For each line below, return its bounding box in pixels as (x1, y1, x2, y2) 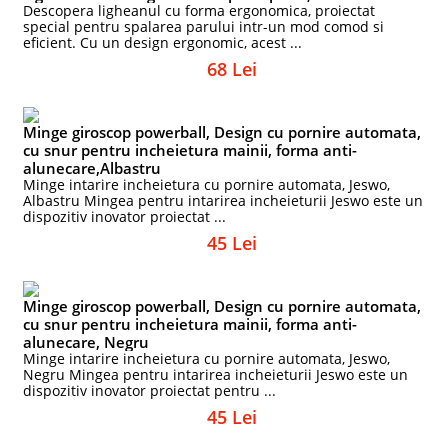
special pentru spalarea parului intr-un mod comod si (23, 17, 385, 36)
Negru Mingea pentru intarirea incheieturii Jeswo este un (23, 365, 409, 384)
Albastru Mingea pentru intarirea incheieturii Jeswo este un (23, 191, 424, 210)
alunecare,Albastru (23, 158, 162, 178)
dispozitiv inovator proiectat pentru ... (23, 381, 277, 400)
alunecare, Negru (23, 332, 150, 352)
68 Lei (207, 57, 257, 81)
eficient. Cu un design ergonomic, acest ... (23, 33, 303, 52)
